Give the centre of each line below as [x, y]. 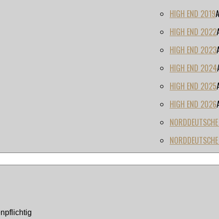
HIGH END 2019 [193, 14]
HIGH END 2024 [193, 68]
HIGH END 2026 [193, 104]
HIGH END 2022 [193, 32]
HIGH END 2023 [193, 50]
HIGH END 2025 [193, 86]
